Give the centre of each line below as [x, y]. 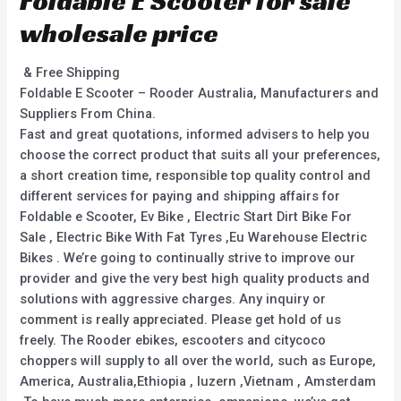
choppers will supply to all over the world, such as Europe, [198, 361]
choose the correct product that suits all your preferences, [200, 155]
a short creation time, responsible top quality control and [196, 176]
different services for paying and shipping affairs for [180, 196]
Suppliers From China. [88, 114]
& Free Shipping [72, 73]
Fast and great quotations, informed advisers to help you [195, 135]
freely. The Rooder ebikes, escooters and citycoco [173, 341]
